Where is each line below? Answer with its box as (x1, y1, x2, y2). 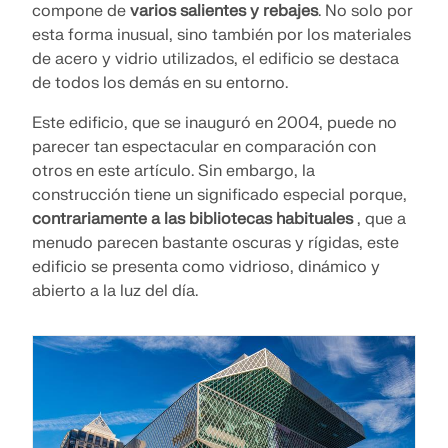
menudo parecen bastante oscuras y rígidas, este (32, 232, 399, 253)
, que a (353, 208, 406, 229)
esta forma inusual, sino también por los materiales (32, 24, 411, 45)
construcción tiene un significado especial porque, (32, 184, 407, 205)
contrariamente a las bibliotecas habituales (32, 208, 353, 229)
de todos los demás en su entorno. (32, 72, 288, 93)
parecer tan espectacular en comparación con (32, 136, 376, 157)
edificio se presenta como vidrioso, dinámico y (32, 256, 380, 277)
